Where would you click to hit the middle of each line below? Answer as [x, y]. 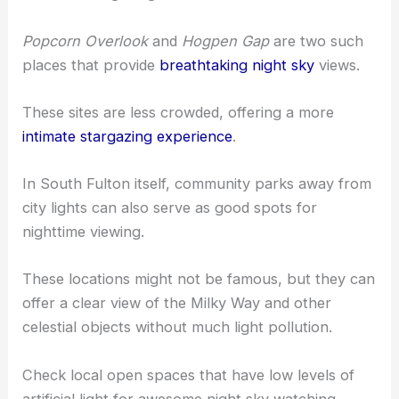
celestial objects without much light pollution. [178, 327]
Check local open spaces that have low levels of [189, 375]
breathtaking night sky [237, 65]
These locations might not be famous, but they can [199, 279]
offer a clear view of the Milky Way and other [177, 303]
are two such [317, 41]
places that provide [91, 65]
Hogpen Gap [226, 41]
